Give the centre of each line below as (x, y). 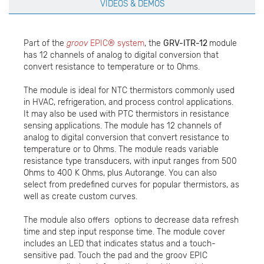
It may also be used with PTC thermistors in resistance (126, 114)
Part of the (45, 43)
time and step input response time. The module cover (124, 232)
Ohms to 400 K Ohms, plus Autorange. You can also (120, 173)
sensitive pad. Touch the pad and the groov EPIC (115, 255)
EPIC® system (116, 43)
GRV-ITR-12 (186, 43)
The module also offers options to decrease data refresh (131, 220)
